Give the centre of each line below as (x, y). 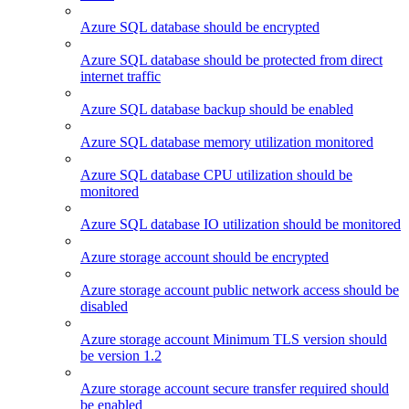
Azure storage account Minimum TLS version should (234, 340)
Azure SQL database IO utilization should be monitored (241, 225)
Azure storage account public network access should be (240, 290)
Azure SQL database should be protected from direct (231, 60)
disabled (104, 307)
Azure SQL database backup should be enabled (217, 110)
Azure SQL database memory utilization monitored (227, 142)
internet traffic (121, 77)
